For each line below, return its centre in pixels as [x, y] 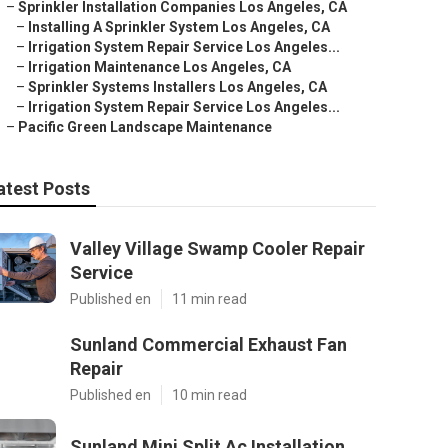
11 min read [209, 299]
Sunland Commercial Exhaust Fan [208, 344]
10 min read [209, 395]
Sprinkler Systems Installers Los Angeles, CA [177, 87]
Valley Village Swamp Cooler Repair [217, 248]
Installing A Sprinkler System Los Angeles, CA [179, 27]
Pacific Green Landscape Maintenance [145, 127]
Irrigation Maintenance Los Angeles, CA [159, 67]
